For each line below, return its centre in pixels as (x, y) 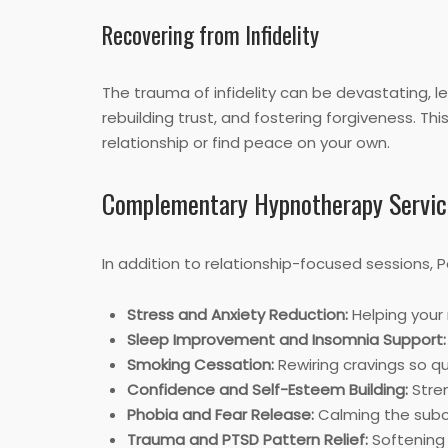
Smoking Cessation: (200, 365)
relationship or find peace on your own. (246, 143)
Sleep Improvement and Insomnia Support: (286, 340)
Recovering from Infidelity (210, 35)
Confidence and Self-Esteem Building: (267, 390)
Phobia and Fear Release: (220, 415)
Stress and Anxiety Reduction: (237, 315)
